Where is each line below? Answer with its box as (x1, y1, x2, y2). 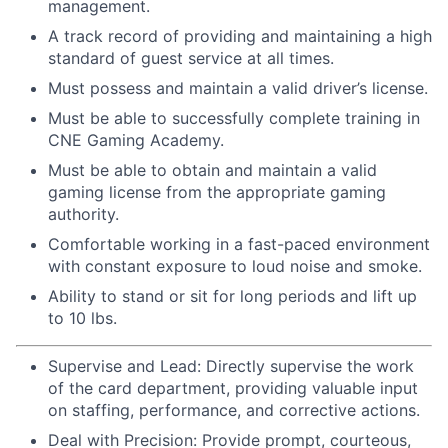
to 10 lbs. (48, 308, 117, 328)
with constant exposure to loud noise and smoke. (48, 256, 422, 276)
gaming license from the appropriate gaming (48, 182, 386, 202)
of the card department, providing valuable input (48, 378, 418, 398)
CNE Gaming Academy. (48, 130, 224, 150)
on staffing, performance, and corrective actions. (48, 400, 420, 420)
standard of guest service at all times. (48, 48, 334, 68)
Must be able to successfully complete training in (48, 108, 420, 128)
